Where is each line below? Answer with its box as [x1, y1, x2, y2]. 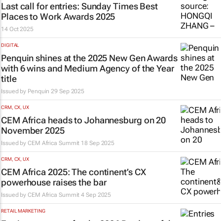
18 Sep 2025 [81, 140, 115, 147]
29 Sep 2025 [51, 88, 85, 95]
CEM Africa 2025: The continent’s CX [1, 167, 146, 177]
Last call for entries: [1, 1, 81, 11]
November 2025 [1, 125, 65, 136]
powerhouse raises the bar [1, 177, 107, 187]
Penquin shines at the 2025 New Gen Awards [1, 53, 178, 63]
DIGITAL [1, 42, 20, 48]
